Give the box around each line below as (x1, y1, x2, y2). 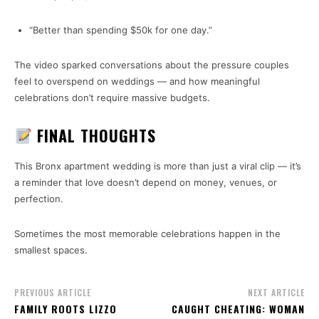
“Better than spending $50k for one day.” (29, 24, 212, 36)
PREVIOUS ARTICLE (14, 286, 91, 299)
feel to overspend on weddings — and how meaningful (14, 75, 260, 88)
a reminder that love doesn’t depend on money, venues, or (14, 177, 277, 189)
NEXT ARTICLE (247, 286, 305, 299)
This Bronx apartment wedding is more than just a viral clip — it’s (14, 160, 301, 172)
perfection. (14, 193, 63, 205)
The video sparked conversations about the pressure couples (14, 59, 289, 71)
